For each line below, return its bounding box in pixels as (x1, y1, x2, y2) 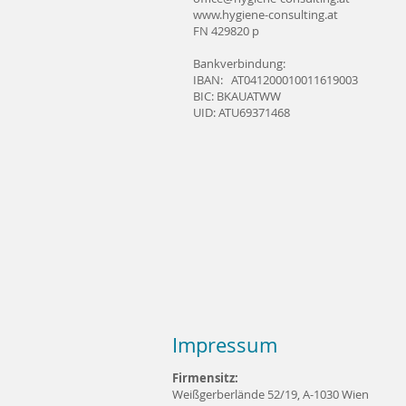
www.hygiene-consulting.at (193, 6, 338, 23)
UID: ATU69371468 (193, 104, 290, 121)
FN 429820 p (193, 23, 259, 39)
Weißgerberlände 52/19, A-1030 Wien (172, 386, 369, 402)
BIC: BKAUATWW (193, 88, 281, 104)
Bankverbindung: (193, 55, 285, 72)
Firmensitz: (172, 370, 238, 386)
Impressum (172, 332, 277, 358)
